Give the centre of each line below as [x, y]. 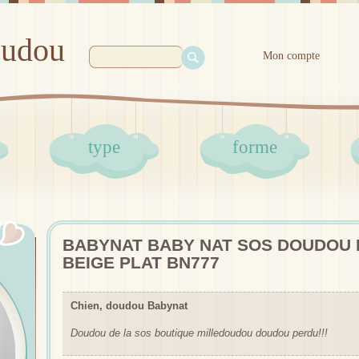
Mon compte [291, 56]
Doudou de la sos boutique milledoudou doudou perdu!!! [199, 333]
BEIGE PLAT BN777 [141, 262]
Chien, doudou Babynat [129, 306]
